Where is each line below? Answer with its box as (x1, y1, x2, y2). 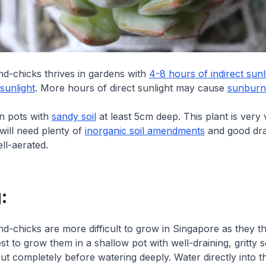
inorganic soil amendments (84, 125, 205, 137)
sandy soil (51, 110, 96, 122)
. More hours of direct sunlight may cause (34, 82, 227, 94)
